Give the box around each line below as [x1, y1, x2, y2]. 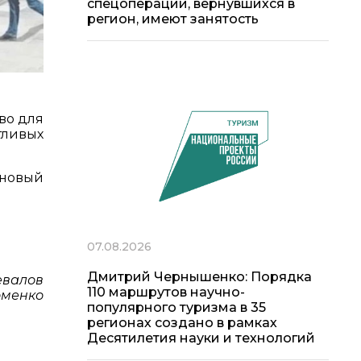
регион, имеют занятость [87, 11, 259, 27]
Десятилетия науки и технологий [87, 330, 315, 346]
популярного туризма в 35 [87, 299, 266, 315]
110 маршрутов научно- [87, 284, 245, 300]
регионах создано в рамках [87, 314, 277, 330]
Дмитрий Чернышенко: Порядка [87, 268, 312, 284]
